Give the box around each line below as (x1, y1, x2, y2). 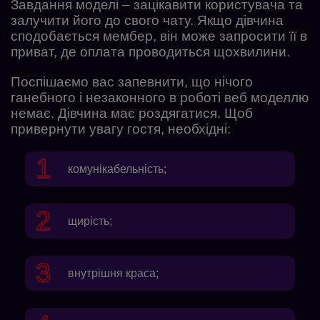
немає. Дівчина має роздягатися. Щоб (11, 105, 253, 121)
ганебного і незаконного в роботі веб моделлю (11, 89, 309, 105)
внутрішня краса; (68, 266, 159, 279)
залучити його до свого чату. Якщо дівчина (11, 12, 284, 28)
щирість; (68, 214, 112, 227)
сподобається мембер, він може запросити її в (11, 28, 307, 44)
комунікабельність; (68, 162, 166, 175)
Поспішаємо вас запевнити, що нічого (11, 74, 253, 89)
